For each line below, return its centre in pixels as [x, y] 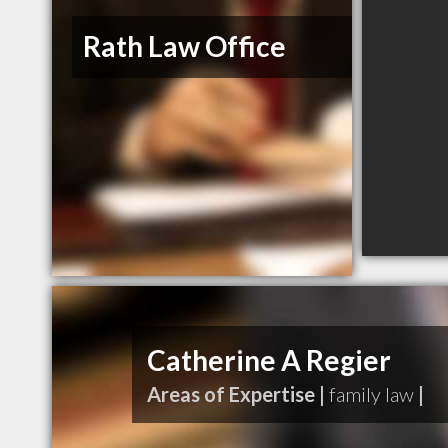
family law [371, 394]
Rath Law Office [185, 46]
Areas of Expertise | [236, 394]
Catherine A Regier [269, 360]
